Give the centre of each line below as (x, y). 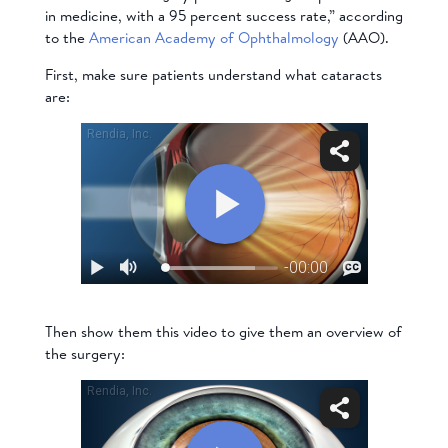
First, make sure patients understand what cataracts (213, 74)
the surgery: (84, 354)
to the (64, 37)
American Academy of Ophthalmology (213, 37)
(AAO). (365, 37)
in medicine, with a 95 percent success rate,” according (223, 15)
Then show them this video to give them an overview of (223, 332)
